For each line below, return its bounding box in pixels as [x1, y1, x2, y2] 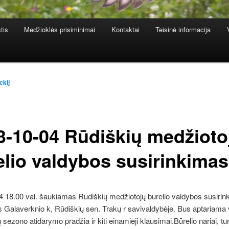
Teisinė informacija [155, 25, 211, 35]
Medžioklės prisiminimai [24, 25, 96, 35]
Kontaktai [111, 25, 140, 35]
